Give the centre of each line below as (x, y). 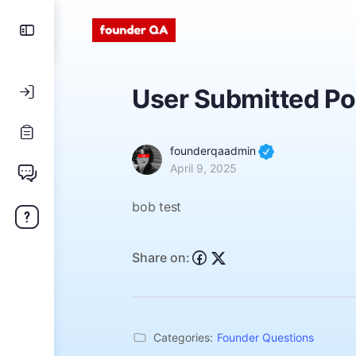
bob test (157, 207)
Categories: (183, 338)
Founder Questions (265, 338)
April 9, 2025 (203, 168)
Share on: (161, 257)
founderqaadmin (213, 151)
